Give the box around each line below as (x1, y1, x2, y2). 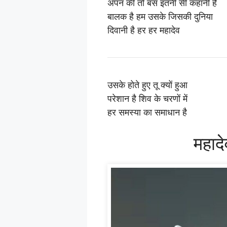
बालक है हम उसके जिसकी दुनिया (107, 10, 213, 22)
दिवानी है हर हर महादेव (107, 24, 180, 36)
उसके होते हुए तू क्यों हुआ (107, 79, 187, 91)
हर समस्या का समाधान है (107, 106, 187, 118)
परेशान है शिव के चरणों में (107, 92, 187, 104)
